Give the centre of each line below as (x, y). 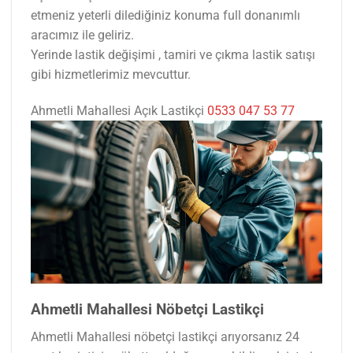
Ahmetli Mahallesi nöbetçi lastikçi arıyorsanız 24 (165, 336)
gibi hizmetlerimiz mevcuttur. (111, 75)
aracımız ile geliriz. (82, 35)
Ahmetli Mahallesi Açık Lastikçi (119, 111)
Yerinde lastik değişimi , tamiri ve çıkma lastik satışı (173, 55)
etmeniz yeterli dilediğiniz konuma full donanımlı (165, 16)
